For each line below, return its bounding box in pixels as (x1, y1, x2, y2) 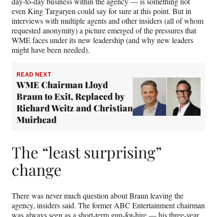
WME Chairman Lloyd (16, 79, 108, 91)
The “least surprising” (12, 141, 161, 162)
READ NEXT (16, 71, 51, 78)
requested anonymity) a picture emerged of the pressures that (12, 25, 196, 36)
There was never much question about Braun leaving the (12, 190, 184, 201)
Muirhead (16, 114, 57, 126)
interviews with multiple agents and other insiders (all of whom (12, 15, 203, 26)
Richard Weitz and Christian (16, 102, 133, 114)
